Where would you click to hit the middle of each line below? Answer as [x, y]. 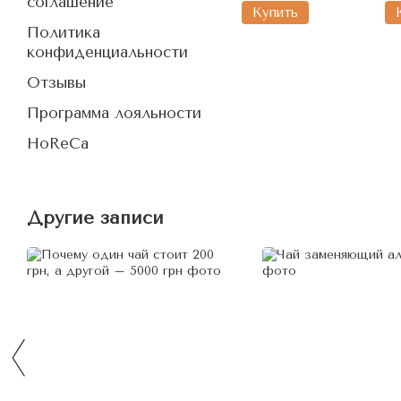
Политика [64, 32]
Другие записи [95, 218]
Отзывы [56, 82]
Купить [275, 12]
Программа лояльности [114, 113]
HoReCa [58, 143]
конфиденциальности [107, 52]
